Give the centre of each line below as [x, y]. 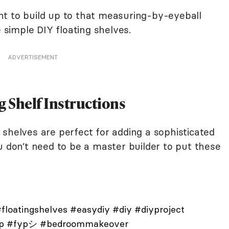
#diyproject [159, 209]
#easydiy [90, 209]
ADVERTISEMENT [33, 57]
